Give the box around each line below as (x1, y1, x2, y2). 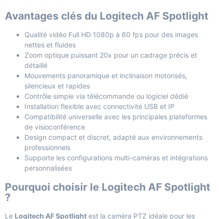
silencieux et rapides (24, 82, 90, 90)
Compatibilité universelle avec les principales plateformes (24, 112, 207, 121)
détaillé (24, 61, 47, 70)
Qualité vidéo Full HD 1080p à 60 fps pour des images (24, 30, 198, 39)
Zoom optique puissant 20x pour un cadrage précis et (24, 51, 197, 60)
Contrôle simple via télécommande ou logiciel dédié (24, 92, 188, 101)
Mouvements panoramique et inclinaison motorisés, (24, 71, 187, 80)
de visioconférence (24, 123, 85, 131)
